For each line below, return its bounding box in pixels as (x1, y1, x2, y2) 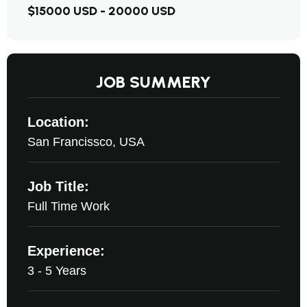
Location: (27, 114, 89, 130)
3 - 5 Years (27, 264, 86, 278)
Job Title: (27, 179, 89, 194)
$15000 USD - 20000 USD (27, 3, 175, 19)
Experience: (27, 243, 105, 258)
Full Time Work (27, 199, 110, 213)
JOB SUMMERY (96, 72, 211, 92)
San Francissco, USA (27, 135, 145, 149)
